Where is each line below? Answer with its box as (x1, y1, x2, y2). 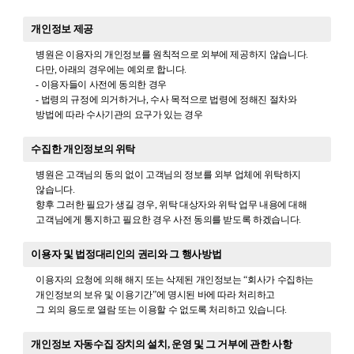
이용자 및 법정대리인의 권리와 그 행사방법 (31, 248, 222, 261)
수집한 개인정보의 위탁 (31, 143, 136, 156)
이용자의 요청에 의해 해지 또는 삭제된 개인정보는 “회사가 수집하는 (36, 273, 314, 285)
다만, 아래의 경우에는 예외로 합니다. (36, 63, 186, 75)
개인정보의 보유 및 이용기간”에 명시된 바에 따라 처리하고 (36, 288, 275, 300)
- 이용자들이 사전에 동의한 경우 (36, 78, 167, 90)
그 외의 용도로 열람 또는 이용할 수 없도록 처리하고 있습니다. (36, 303, 287, 315)
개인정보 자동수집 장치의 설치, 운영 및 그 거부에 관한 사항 (31, 338, 292, 351)
